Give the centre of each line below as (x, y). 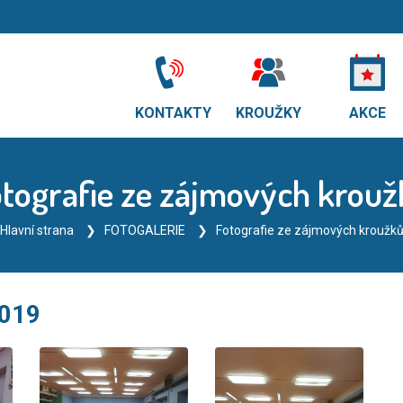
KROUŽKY (269, 112)
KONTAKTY (173, 112)
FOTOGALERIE (144, 230)
